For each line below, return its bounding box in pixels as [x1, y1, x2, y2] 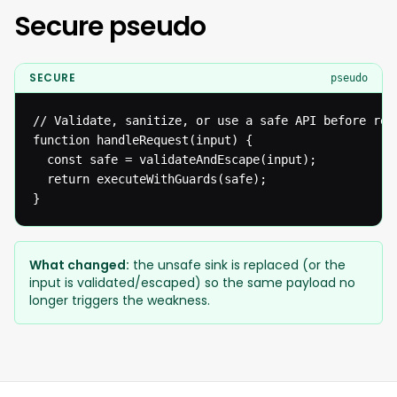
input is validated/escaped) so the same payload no [29, 274, 355, 292]
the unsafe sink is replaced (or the [129, 256, 346, 274]
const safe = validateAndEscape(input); [33, 152, 316, 167]
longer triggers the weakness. [29, 292, 210, 309]
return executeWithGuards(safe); [33, 172, 267, 186]
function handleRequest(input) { [33, 133, 253, 147]
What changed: [29, 256, 129, 274]
